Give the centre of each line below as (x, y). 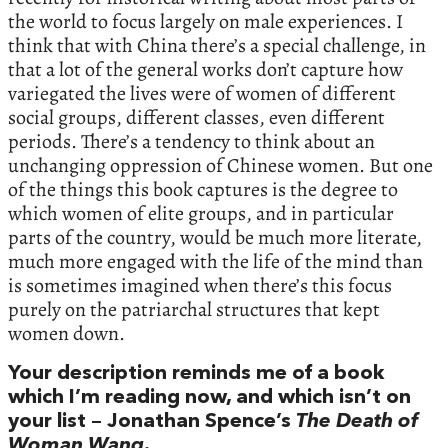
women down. (66, 333)
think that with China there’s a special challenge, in (217, 45)
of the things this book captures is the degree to (203, 189)
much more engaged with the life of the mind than (215, 261)
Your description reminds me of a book (196, 373)
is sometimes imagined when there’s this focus (200, 285)
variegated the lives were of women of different (202, 93)
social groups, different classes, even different (196, 117)
